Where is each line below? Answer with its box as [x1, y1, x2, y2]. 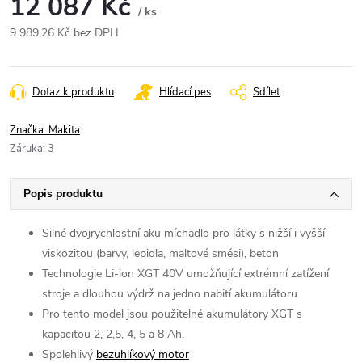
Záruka [10, 141, 43, 156]
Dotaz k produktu [32, 84, 114, 99]
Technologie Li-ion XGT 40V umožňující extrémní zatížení [42, 265, 329, 281]
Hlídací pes [159, 84, 211, 99]
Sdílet [253, 84, 280, 99]
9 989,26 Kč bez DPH [10, 24, 119, 40]
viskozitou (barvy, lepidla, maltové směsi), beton [42, 245, 279, 261]
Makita [48, 122, 80, 137]
